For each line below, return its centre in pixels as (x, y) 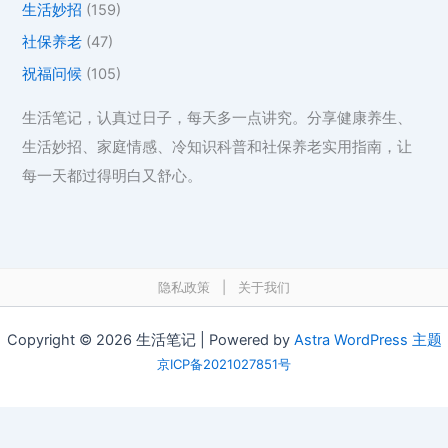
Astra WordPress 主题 (367, 340)
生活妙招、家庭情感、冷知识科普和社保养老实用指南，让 (217, 146)
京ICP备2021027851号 (224, 364)
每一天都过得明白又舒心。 (112, 175)
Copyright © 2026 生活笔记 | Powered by (150, 340)
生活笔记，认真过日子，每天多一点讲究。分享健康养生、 (217, 117)
